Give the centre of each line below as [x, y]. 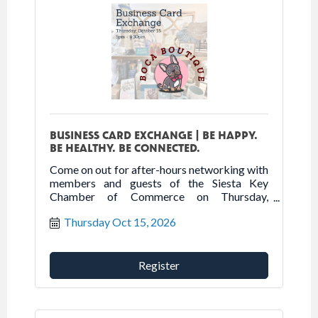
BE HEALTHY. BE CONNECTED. [125, 147]
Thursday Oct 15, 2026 [120, 221]
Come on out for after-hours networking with [159, 169]
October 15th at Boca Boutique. [128, 209]
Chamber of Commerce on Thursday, [159, 196]
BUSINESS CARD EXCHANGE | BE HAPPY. [154, 134]
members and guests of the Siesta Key [159, 182]
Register [159, 265]
